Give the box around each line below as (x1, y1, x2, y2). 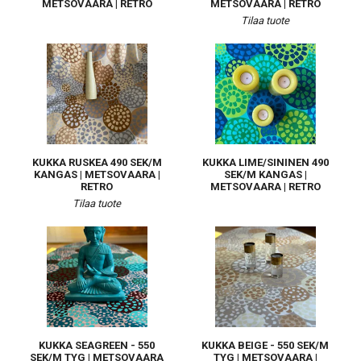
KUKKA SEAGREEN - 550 (39, 339, 155, 351)
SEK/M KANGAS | (223, 168, 307, 180)
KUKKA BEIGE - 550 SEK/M (201, 339, 329, 351)
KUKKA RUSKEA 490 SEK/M (31, 156, 162, 168)
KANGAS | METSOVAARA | (33, 168, 160, 180)
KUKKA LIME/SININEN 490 (201, 156, 329, 168)
